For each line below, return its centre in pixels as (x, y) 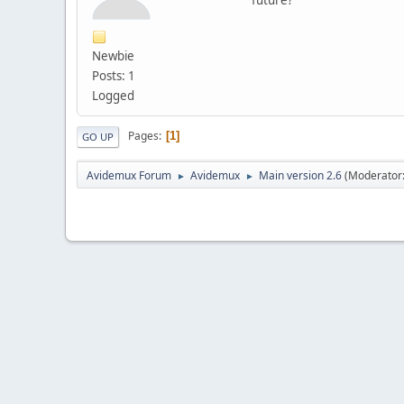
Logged (113, 95)
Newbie (113, 55)
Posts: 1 (114, 75)
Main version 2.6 (300, 175)
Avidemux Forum (129, 175)
